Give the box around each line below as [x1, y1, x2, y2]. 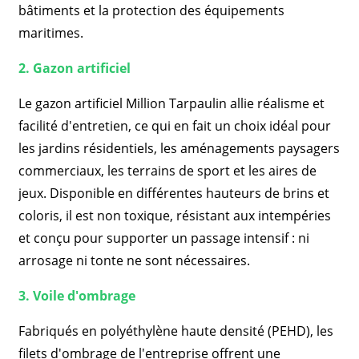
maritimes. [18, 24, 83, 42]
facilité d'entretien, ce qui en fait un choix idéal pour [18, 117, 331, 135]
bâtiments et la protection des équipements [18, 2, 284, 19]
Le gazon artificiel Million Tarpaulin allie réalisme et [18, 95, 325, 112]
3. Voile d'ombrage [18, 287, 135, 305]
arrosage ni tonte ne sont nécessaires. [18, 252, 250, 269]
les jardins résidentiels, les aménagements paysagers [18, 139, 340, 157]
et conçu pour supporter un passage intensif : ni [18, 229, 309, 247]
